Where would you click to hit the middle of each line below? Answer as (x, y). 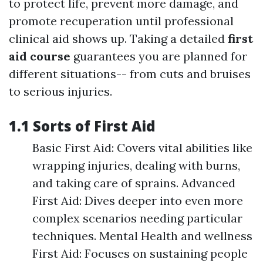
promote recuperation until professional (121, 21)
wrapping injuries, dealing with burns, (136, 166)
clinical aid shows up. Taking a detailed (118, 39)
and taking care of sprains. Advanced (134, 183)
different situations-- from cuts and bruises (130, 74)
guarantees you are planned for (159, 56)
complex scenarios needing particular (137, 218)
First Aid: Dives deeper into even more (138, 201)
